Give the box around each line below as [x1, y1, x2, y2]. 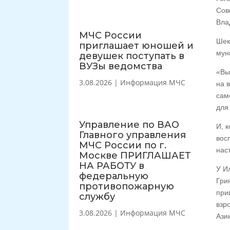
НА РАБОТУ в [79, 160, 145, 171]
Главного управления [79, 129, 186, 141]
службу [79, 190, 116, 202]
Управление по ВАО [79, 119, 180, 130]
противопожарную [79, 180, 175, 192]
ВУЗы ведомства [79, 60, 163, 72]
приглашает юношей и [79, 40, 194, 51]
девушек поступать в [79, 50, 185, 62]
